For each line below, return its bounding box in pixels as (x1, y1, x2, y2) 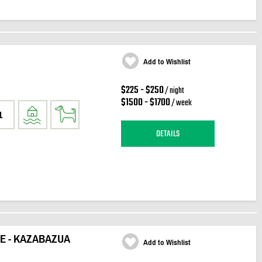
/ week (170, 96, 192, 110)
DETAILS (156, 126, 180, 141)
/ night (163, 84, 184, 98)
